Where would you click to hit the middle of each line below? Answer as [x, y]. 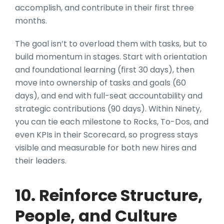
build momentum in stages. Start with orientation [111, 56]
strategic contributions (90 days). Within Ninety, [108, 108]
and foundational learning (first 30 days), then [105, 69]
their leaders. [41, 160]
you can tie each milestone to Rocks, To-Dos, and [112, 121]
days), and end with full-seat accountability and [109, 95]
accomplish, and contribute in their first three [104, 7]
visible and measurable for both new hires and [106, 147]
